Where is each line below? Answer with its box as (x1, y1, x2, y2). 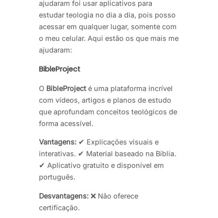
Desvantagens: (39, 191, 89, 200)
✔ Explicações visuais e (76, 138, 159, 146)
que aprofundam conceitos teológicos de (39, 107, 177, 116)
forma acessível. (39, 119, 93, 127)
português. (39, 173, 75, 182)
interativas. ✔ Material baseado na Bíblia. (39, 149, 176, 158)
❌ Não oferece (89, 191, 138, 200)
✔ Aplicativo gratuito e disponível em (39, 161, 164, 170)
